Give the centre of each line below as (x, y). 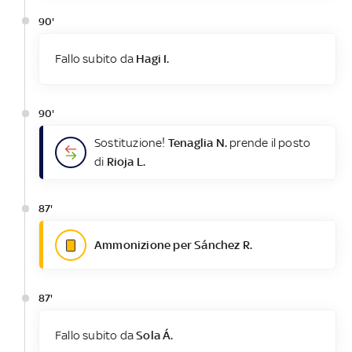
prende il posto (269, 142)
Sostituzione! (131, 142)
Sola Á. (155, 335)
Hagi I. (153, 58)
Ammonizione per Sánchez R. (173, 244)
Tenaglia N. (197, 142)
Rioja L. (126, 161)
